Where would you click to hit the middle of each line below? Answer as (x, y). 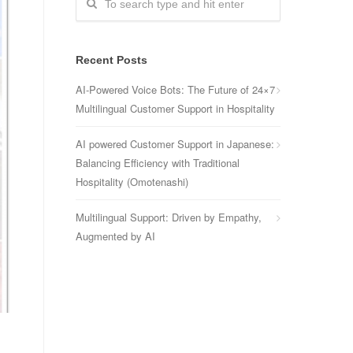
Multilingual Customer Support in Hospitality (175, 108)
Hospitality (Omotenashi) (132, 182)
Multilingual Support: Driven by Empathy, (169, 217)
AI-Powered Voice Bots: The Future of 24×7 (175, 89)
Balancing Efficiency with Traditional (158, 163)
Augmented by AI (115, 236)
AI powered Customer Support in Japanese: (175, 144)
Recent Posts (111, 60)
